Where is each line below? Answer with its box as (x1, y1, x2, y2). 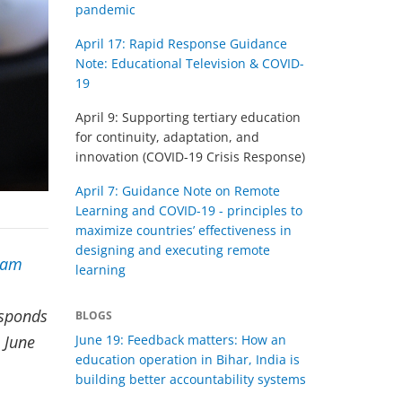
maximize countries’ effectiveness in (74, 222, 292, 239)
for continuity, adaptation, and (74, 128, 259, 145)
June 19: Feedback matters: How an (74, 331, 286, 348)
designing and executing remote (74, 241, 270, 258)
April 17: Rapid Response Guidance (74, 35, 287, 52)
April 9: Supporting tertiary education (74, 109, 301, 126)
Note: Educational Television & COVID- (74, 55, 304, 72)
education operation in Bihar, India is (74, 351, 300, 368)
